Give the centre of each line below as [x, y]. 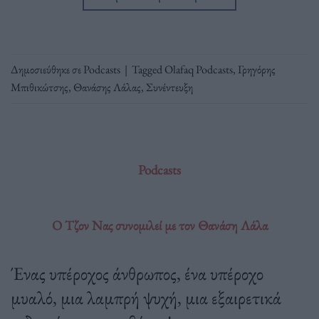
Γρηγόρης [257, 70]
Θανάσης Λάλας [107, 88]
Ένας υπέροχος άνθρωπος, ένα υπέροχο [137, 273]
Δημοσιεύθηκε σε [47, 70]
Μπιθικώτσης [40, 88]
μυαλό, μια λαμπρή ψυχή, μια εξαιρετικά [146, 297]
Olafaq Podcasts [199, 70]
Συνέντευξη [169, 88]
